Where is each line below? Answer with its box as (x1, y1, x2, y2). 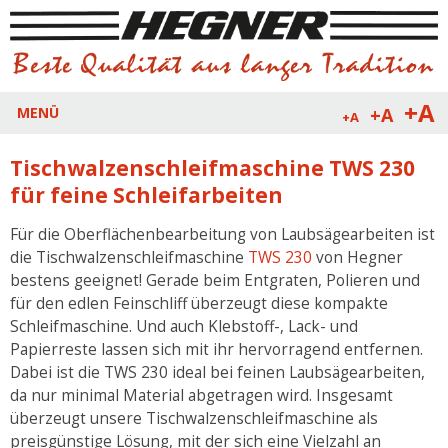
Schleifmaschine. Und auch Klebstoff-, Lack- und (10, 315, 358, 337)
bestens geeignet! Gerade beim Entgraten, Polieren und (10, 269, 420, 291)
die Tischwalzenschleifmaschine (10, 246, 248, 268)
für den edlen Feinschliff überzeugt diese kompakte (10, 292, 388, 314)
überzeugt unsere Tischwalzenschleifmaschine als (10, 407, 378, 429)
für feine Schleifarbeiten (10, 180, 283, 209)
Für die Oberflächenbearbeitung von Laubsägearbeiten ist (10, 223, 435, 245)
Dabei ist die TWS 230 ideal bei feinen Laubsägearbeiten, (10, 361, 425, 383)
